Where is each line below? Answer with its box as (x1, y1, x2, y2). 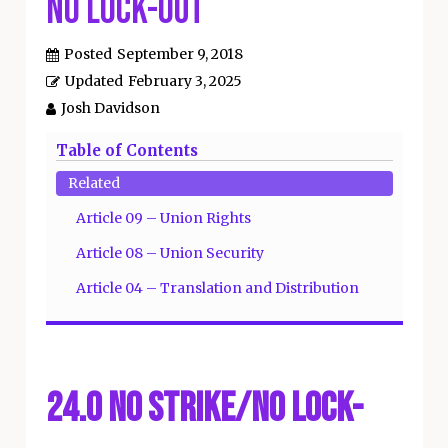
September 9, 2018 (116, 45, 243, 63)
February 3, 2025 (127, 72, 242, 90)
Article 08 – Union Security (75, 244, 264, 262)
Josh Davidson (60, 99, 160, 117)
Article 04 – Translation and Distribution (75, 279, 359, 297)
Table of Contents (55, 141, 198, 160)
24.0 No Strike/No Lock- (45, 385, 363, 433)
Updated (64, 72, 123, 90)
